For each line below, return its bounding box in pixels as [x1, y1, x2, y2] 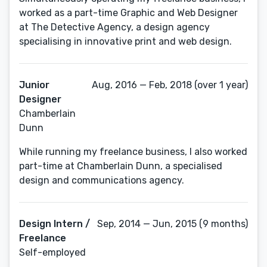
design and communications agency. [19, 175, 184, 186]
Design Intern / [19, 218, 90, 229]
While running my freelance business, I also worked [19, 146, 247, 157]
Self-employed [19, 247, 86, 258]
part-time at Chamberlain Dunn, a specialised [19, 160, 222, 172]
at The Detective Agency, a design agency [19, 21, 210, 33]
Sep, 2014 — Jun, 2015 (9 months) [97, 218, 248, 229]
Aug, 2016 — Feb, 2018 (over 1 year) [92, 79, 248, 91]
